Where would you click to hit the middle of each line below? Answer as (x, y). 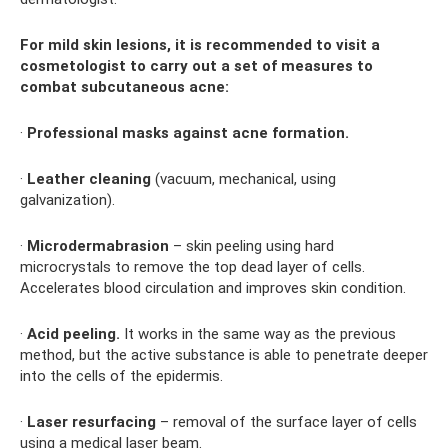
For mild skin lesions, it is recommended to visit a (200, 44)
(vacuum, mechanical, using (243, 178)
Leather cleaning (89, 178)
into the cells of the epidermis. (121, 375)
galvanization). (67, 199)
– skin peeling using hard (251, 245)
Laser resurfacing (91, 421)
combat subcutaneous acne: (124, 86)
